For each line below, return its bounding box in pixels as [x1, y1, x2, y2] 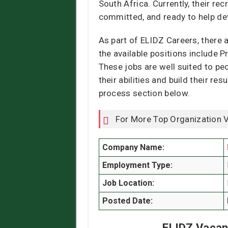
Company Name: [102, 142, 164, 153]
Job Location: [102, 178, 154, 188]
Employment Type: [102, 160, 173, 170]
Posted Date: [102, 196, 153, 206]
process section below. [98, 88, 190, 99]
